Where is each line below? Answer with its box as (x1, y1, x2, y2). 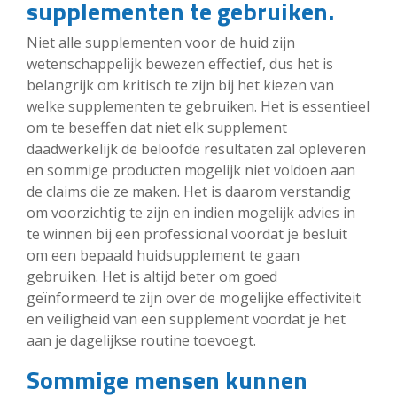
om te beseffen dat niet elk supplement (27, 117, 287, 137)
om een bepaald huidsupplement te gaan (27, 245, 300, 265)
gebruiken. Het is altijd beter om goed (27, 266, 277, 286)
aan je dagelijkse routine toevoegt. (27, 330, 256, 350)
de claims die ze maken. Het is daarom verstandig (27, 181, 351, 201)
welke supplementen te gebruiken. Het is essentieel (27, 96, 370, 116)
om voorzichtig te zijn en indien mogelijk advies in (27, 202, 355, 222)
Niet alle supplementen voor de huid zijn (27, 32, 295, 52)
